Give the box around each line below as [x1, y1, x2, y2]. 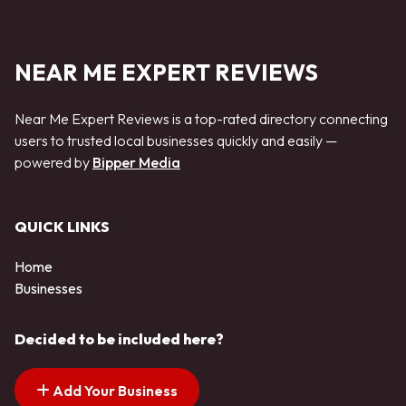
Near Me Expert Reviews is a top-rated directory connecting [14, 110, 388, 129]
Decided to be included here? [14, 329, 224, 348]
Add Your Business [50, 381, 178, 400]
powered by [14, 153, 92, 172]
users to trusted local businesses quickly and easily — [14, 131, 337, 150]
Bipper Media [92, 153, 180, 172]
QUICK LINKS [14, 217, 110, 236]
